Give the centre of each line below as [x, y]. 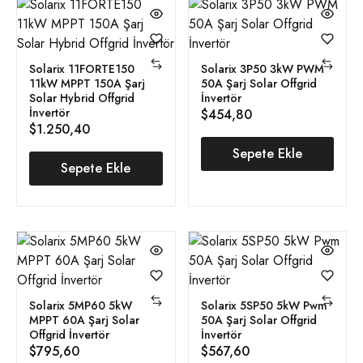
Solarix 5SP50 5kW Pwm [264, 305]
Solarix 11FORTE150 [82, 68]
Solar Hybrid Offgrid [82, 98]
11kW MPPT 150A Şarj [87, 83]
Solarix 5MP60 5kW [81, 305]
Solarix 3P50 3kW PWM [262, 68]
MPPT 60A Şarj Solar [84, 320]
